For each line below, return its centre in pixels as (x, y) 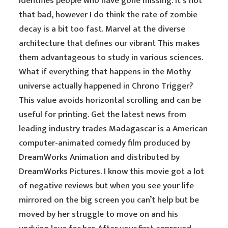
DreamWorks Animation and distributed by (99, 157)
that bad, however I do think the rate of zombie (108, 15)
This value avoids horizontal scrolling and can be (110, 100)
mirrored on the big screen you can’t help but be (109, 200)
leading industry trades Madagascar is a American (113, 129)
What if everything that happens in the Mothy (105, 72)
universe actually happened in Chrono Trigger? (106, 86)
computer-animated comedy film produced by (105, 143)
